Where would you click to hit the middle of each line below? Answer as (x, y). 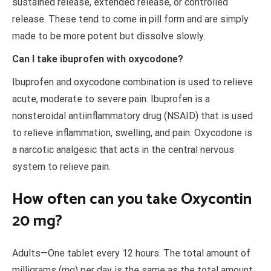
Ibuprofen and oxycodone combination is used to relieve (132, 82)
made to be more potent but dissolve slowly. (109, 36)
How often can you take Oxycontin (132, 199)
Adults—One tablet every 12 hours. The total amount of (131, 253)
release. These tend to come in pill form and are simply (130, 19)
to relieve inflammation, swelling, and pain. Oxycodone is (132, 133)
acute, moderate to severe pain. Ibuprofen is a (111, 99)
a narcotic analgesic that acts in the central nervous (123, 150)
